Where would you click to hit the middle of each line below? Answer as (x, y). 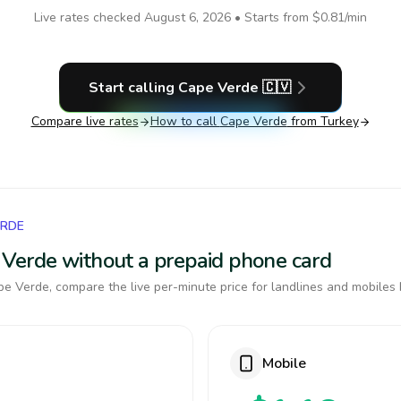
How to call (185, 121)
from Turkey (323, 121)
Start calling (133, 88)
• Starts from (272, 17)
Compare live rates (85, 121)
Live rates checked (89, 17)
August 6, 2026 (188, 17)
